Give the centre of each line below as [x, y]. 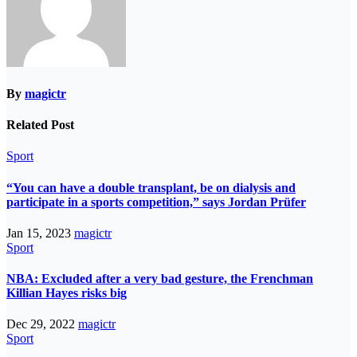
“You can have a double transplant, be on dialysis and [151, 187]
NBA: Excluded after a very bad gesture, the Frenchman [160, 279]
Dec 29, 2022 [42, 324]
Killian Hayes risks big [67, 293]
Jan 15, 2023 [40, 233]
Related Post [40, 125]
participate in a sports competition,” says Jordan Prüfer [156, 202]
